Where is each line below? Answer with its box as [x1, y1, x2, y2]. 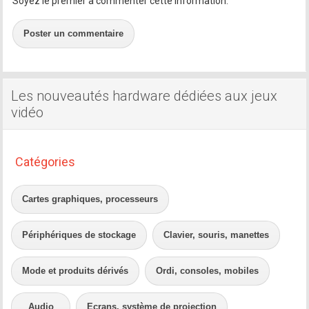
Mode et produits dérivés [22, 265, 129, 276]
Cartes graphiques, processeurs [22, 193, 159, 204]
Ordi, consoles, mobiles [156, 265, 259, 276]
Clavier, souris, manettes [163, 229, 270, 240]
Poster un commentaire [23, 28, 124, 39]
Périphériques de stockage [22, 229, 137, 240]
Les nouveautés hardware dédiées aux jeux [11, 87, 278, 104]
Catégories [15, 154, 76, 169]
